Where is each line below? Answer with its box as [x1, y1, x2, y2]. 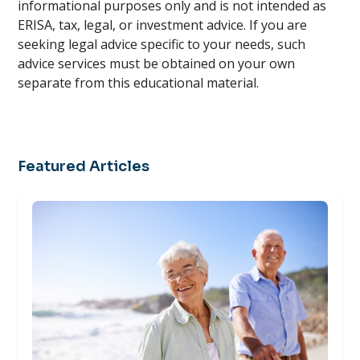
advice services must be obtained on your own [18, 55, 296, 72]
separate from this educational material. [18, 74, 260, 92]
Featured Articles [18, 157, 150, 175]
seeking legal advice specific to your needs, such [18, 35, 306, 53]
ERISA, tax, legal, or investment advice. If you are [18, 16, 308, 34]
